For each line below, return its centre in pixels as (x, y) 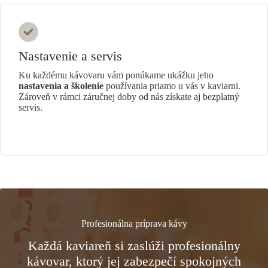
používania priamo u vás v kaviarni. (173, 86)
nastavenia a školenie (62, 86)
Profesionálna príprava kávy (134, 224)
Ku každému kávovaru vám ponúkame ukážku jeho (116, 75)
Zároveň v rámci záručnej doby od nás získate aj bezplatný (129, 97)
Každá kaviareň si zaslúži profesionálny (134, 246)
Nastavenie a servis (70, 56)
